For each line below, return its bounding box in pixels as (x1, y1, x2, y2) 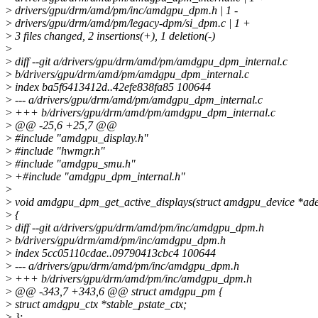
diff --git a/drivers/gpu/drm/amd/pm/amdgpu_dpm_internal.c (12, 55, 287, 68)
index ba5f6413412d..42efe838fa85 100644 (12, 81, 211, 94)
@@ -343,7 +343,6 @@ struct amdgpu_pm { (12, 285, 223, 298)
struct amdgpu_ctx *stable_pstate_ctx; (12, 298, 187, 311)
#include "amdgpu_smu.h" (12, 158, 136, 170)
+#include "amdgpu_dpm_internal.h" (12, 170, 185, 183)
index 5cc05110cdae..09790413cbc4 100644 (12, 247, 216, 260)
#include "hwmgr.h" (12, 145, 105, 158)
